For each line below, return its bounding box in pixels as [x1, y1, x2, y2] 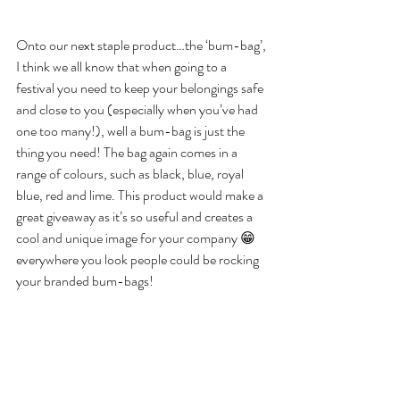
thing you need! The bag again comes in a [16, 142, 240, 163]
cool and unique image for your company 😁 [16, 228, 258, 249]
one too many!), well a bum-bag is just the [16, 121, 247, 142]
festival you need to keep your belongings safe [16, 78, 266, 99]
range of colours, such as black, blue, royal [16, 163, 246, 185]
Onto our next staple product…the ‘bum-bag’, [16, 35, 269, 56]
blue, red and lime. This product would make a [16, 185, 266, 206]
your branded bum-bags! [16, 271, 156, 292]
